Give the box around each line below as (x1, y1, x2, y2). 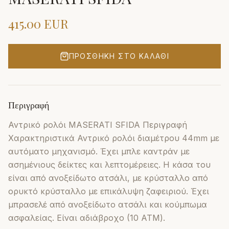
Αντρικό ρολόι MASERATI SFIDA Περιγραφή (8, 119, 187, 130)
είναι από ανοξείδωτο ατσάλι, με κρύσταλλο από (8, 172, 208, 183)
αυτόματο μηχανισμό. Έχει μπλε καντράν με (8, 146, 190, 156)
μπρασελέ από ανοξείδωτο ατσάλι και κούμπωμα (8, 199, 207, 210)
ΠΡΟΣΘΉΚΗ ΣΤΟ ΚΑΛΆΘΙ (68, 51, 170, 60)
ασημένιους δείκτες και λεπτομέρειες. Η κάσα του (8, 159, 211, 170)
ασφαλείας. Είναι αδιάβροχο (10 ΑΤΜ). (8, 212, 165, 223)
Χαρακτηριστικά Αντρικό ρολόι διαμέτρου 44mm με (8, 132, 219, 143)
